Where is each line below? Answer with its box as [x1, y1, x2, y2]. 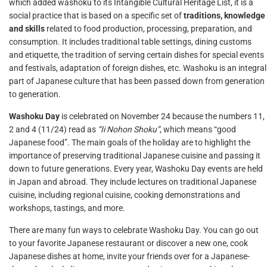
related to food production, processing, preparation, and [45, 24, 252, 33]
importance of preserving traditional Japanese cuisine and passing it [9, 151, 260, 160]
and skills [9, 24, 45, 33]
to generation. [9, 89, 61, 99]
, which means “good [160, 125, 236, 134]
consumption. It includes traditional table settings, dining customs [9, 37, 252, 46]
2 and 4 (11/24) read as [9, 125, 98, 134]
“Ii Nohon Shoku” [98, 125, 160, 134]
